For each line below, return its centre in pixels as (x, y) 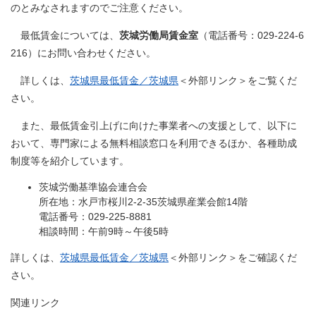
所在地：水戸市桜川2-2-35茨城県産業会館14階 (143, 202)
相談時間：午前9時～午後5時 (104, 231)
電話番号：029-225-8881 (95, 217)
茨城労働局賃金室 (159, 35)
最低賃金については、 (65, 35)
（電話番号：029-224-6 (251, 35)
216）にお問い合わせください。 (83, 53)
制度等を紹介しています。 (70, 161)
